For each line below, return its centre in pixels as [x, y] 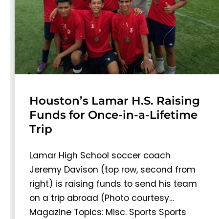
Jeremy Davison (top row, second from [112, 169]
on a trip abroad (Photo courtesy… [102, 198]
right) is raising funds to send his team [113, 184]
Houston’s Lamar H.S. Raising [115, 100]
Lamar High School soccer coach [100, 155]
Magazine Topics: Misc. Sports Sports [108, 212]
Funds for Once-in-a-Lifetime [113, 115]
